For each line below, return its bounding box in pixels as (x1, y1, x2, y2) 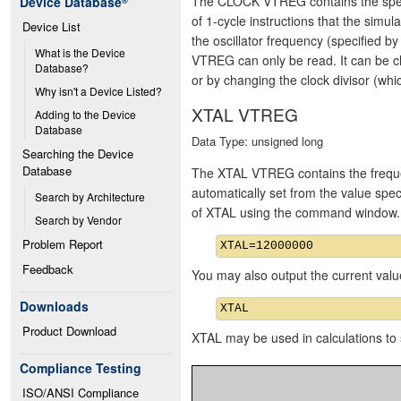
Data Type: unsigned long (192, 132, 323, 149)
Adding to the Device (35, 107, 136, 122)
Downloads (20, 297, 89, 315)
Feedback (22, 260, 73, 277)
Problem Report (22, 235, 103, 252)
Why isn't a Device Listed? (35, 83, 162, 98)
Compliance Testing (20, 359, 141, 377)
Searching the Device (22, 145, 133, 162)
